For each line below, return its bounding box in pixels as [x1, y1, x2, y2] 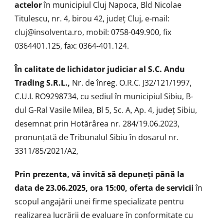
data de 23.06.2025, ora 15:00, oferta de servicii [15, 182, 196, 193]
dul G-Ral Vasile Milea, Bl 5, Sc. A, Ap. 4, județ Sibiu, [15, 104, 197, 115]
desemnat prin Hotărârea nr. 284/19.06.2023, [15, 118, 180, 129]
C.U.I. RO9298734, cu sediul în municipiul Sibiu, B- [15, 91, 193, 102]
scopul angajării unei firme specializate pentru [15, 196, 184, 207]
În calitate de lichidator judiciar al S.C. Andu [15, 63, 185, 74]
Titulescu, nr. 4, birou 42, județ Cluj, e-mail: [15, 13, 169, 24]
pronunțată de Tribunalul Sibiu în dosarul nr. [15, 131, 179, 143]
